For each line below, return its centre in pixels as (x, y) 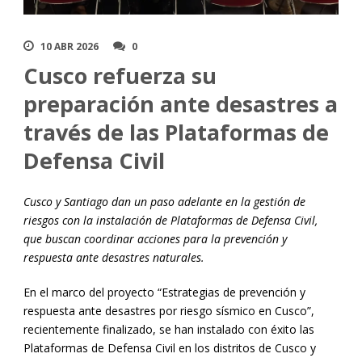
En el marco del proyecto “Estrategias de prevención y (164, 293)
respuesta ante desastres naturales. (114, 258)
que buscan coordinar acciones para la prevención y (155, 239)
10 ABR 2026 (69, 47)
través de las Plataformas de (176, 133)
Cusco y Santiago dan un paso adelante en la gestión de (164, 202)
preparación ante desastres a (181, 104)
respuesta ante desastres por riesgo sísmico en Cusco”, (169, 311)
